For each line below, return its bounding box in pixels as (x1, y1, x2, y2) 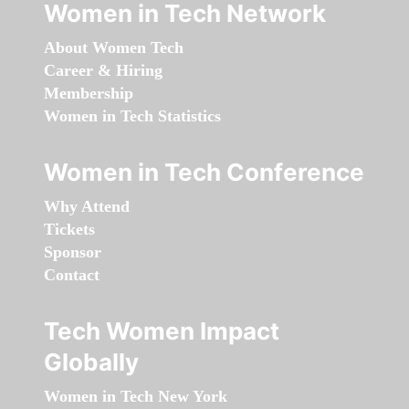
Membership (44, 83, 133, 102)
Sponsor (44, 242, 101, 261)
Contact (44, 265, 100, 284)
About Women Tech (44, 37, 184, 57)
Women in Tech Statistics (44, 106, 221, 125)
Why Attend (44, 196, 130, 215)
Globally (44, 347, 144, 376)
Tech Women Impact (44, 316, 279, 345)
